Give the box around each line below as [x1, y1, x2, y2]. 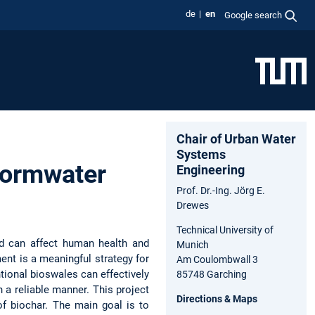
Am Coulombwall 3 [176, 253, 258, 265]
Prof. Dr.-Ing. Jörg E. [176, 184, 265, 196]
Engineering [176, 162, 245, 177]
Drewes [176, 199, 209, 211]
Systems [176, 146, 226, 162]
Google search [224, 9, 283, 20]
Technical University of [176, 224, 274, 236]
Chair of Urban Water [176, 131, 296, 146]
